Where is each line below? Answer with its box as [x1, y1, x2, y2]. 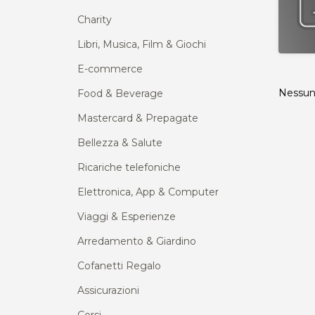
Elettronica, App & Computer [77, 186, 219, 199]
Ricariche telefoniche [77, 161, 181, 174]
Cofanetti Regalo [77, 259, 161, 273]
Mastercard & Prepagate [77, 112, 198, 125]
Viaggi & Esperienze [77, 210, 176, 224]
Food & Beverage [77, 87, 163, 101]
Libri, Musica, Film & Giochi [77, 38, 206, 51]
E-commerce [77, 63, 143, 76]
